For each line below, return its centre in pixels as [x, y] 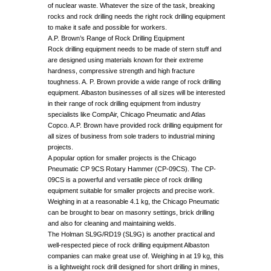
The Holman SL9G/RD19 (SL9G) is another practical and [131, 234]
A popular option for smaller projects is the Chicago [122, 158]
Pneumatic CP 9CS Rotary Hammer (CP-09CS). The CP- [132, 169]
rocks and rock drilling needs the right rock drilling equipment [136, 17]
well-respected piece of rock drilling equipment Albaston [129, 245]
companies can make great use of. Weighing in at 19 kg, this [136, 256]
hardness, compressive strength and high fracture [121, 71]
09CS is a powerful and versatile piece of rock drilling [125, 180]
